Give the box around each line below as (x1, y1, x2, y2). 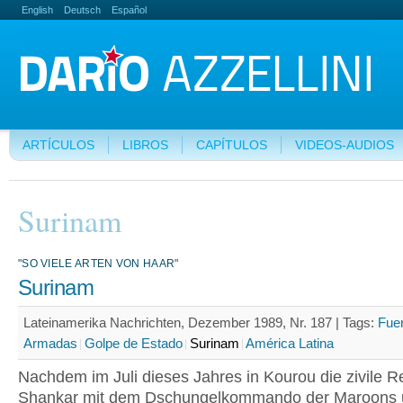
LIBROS (122, 139, 168, 152)
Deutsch (64, 4, 102, 15)
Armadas (23, 336, 77, 351)
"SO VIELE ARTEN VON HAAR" (18, 257, 179, 270)
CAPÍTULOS (196, 139, 267, 152)
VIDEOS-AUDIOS (295, 139, 394, 152)
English (22, 4, 54, 15)
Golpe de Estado (85, 336, 183, 351)
